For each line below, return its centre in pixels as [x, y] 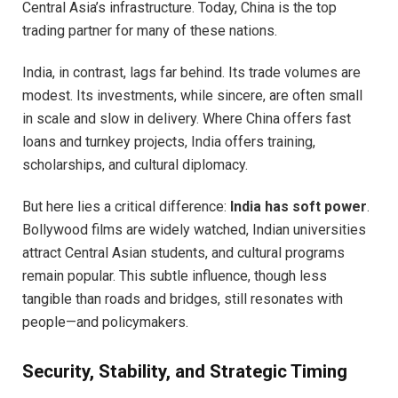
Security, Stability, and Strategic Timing [185, 372]
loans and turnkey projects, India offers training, [169, 141]
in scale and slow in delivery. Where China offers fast [187, 118]
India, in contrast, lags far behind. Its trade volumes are [191, 72]
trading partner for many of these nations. [150, 31]
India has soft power [298, 206]
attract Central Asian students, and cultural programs [183, 252]
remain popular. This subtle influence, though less [175, 275]
